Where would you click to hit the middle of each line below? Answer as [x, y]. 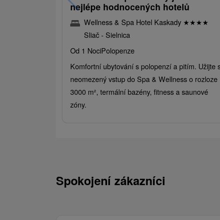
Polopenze [118, 51]
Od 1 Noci [86, 51]
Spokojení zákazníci [111, 180]
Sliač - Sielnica [107, 35]
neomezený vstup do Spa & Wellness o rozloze [144, 79]
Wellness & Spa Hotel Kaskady [134, 22]
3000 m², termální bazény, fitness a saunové [139, 92]
